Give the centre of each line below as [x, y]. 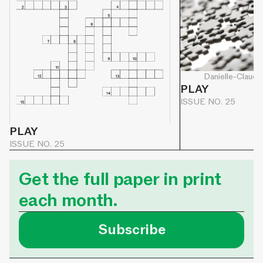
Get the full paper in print [120, 180]
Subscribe [131, 230]
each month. [68, 201]
